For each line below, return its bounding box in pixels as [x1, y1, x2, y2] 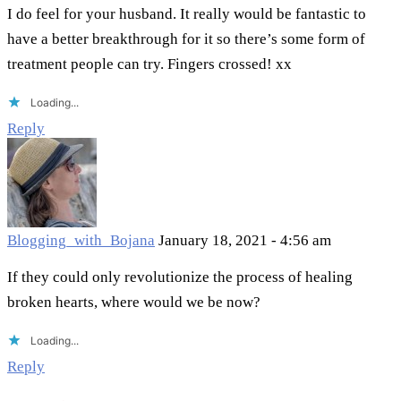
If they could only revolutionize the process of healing [7, 269, 353, 286]
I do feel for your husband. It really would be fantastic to [7, 5, 366, 23]
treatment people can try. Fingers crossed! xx [7, 55, 292, 73]
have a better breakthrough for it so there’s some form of [7, 30, 365, 48]
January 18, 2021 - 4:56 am [158, 232, 331, 250]
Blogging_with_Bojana [7, 232, 155, 250]
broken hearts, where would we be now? [7, 294, 260, 311]
